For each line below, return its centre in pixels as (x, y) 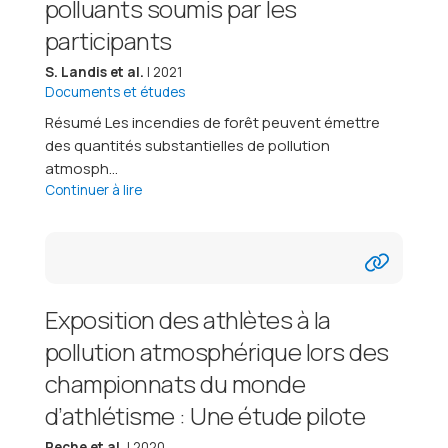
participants (108, 40)
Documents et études (114, 91)
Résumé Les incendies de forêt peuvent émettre (212, 122)
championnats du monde (175, 383)
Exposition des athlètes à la (187, 319)
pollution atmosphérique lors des (216, 351)
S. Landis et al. (94, 71)
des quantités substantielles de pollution (187, 145)
